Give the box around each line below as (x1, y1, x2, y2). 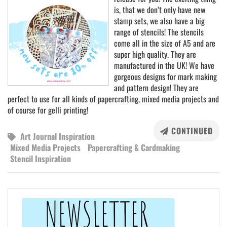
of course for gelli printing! (8, 104, 88, 116)
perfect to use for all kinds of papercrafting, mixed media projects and (8, 93, 219, 105)
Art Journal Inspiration (20, 130, 95, 142)
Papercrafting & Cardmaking (88, 141, 180, 154)
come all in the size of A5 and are (114, 37, 215, 49)
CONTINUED (169, 125, 213, 137)
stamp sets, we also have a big (114, 15, 205, 27)
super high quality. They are (114, 48, 196, 60)
